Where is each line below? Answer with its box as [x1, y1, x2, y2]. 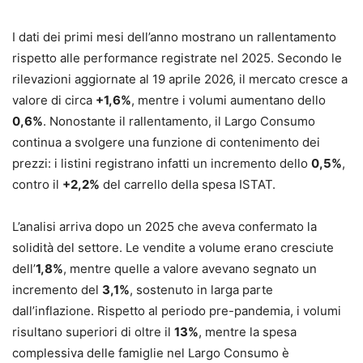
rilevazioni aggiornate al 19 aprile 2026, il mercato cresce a [12, 71, 348, 88]
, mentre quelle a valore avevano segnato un [63, 261, 317, 277]
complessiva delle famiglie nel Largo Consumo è [12, 345, 289, 361]
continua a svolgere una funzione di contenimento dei [12, 135, 320, 151]
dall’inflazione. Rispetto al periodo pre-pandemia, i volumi [12, 303, 341, 319]
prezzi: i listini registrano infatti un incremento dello [12, 156, 311, 172]
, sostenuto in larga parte [130, 282, 273, 298]
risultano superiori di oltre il [12, 324, 174, 340]
